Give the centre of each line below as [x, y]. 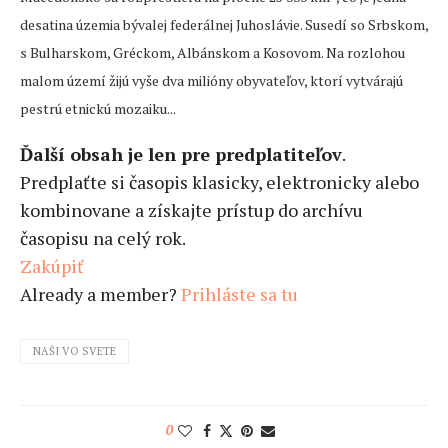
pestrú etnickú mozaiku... [98, 109]
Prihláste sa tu [239, 294]
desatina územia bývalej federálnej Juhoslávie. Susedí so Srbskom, [224, 25]
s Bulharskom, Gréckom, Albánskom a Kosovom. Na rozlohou [212, 53]
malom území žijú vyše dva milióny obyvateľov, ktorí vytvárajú [211, 81]
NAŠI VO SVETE [74, 351]
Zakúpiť [52, 266]
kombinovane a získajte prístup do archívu [191, 210]
